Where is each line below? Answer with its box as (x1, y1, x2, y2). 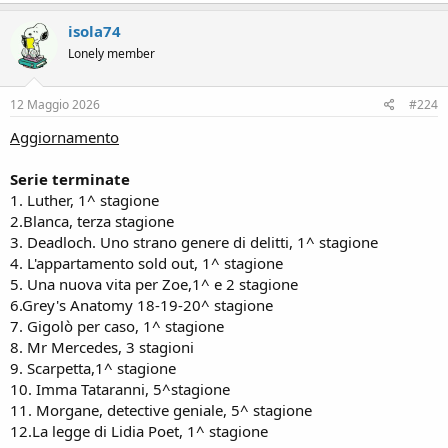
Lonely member (68, 44, 155, 62)
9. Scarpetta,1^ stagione (10, 358, 176, 378)
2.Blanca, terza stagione (10, 211, 174, 231)
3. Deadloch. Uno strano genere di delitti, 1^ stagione (10, 232, 378, 252)
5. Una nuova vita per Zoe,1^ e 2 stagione (10, 274, 298, 294)
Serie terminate (10, 169, 130, 189)
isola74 (68, 20, 121, 41)
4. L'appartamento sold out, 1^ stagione (10, 253, 283, 273)
